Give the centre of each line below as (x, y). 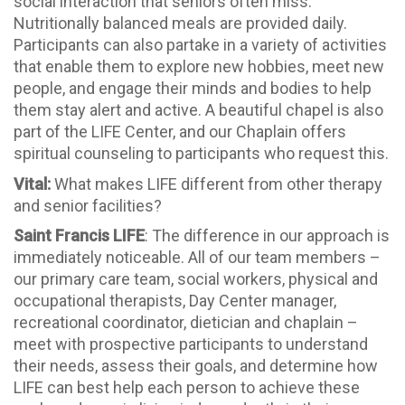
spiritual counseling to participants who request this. (201, 154)
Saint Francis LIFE (79, 236)
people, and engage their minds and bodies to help (193, 89)
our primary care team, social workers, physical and (196, 279)
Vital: (32, 184)
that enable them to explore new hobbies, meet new (199, 67)
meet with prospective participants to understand (191, 344)
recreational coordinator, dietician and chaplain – (186, 323)
